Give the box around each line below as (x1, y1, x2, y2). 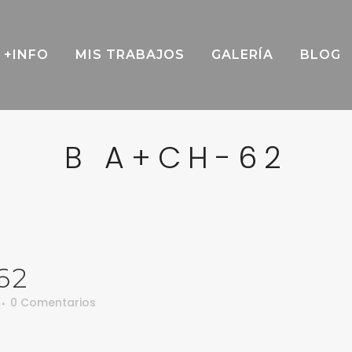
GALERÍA (211, 47, 273, 62)
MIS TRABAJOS (75, 47, 185, 62)
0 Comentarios (10, 295, 96, 310)
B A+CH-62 (64, 137, 288, 178)
